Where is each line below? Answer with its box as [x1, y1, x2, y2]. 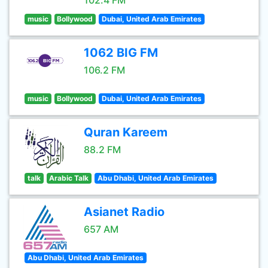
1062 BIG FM [84, 45, 158, 60]
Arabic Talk [49, 173, 89, 182]
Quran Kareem [84, 125, 167, 139]
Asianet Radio [84, 205, 165, 219]
